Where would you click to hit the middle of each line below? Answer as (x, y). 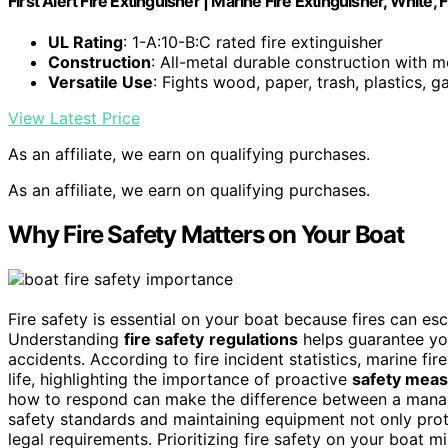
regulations (253, 339)
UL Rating (85, 42)
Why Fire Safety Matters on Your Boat (206, 235)
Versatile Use (100, 82)
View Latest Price (74, 118)
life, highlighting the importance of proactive (180, 379)
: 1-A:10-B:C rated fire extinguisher (253, 42)
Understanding (66, 339)
